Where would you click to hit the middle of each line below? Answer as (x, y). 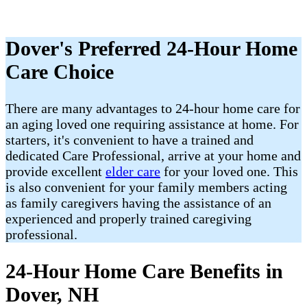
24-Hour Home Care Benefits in (144, 271)
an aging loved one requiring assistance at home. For (152, 124)
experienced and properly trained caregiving (128, 219)
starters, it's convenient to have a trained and (130, 140)
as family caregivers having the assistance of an (138, 203)
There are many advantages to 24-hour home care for (153, 109)
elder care (133, 172)
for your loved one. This (229, 172)
